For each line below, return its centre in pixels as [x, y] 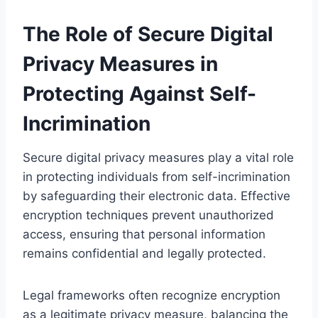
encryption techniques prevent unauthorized [148, 215]
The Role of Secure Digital [148, 34]
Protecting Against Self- [139, 93]
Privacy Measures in [120, 64]
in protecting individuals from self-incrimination [157, 176]
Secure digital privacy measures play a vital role [158, 157]
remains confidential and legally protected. [144, 253]
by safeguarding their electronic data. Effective [157, 196]
